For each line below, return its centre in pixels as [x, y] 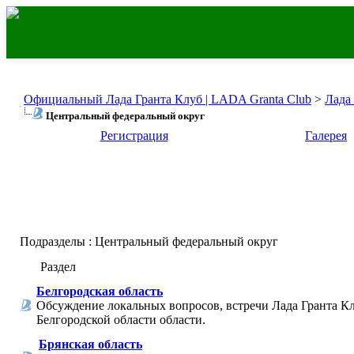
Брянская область [90, 344]
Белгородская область [100, 291]
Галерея [326, 136]
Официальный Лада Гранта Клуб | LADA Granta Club [168, 99]
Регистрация [134, 136]
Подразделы [53, 241]
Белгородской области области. [121, 320]
